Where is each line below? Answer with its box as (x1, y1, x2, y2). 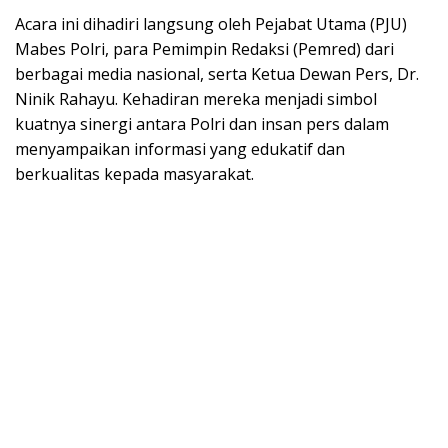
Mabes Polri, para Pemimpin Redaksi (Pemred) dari (15, 38, 394, 61)
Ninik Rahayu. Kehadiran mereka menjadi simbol (15, 88, 377, 111)
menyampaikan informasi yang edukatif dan (15, 138, 345, 161)
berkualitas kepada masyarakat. (15, 163, 254, 186)
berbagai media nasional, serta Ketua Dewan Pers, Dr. (15, 63, 419, 86)
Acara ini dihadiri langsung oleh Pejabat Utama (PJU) (15, 13, 407, 36)
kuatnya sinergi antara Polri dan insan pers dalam (15, 113, 389, 136)
